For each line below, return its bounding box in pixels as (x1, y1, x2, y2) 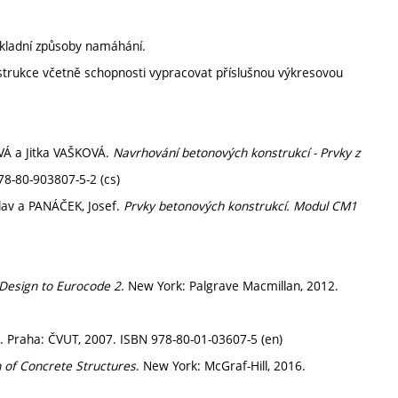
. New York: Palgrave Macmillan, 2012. (121, 277, 338, 294)
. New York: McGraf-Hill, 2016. (136, 357, 306, 374)
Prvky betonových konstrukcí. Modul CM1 (123, 197, 357, 214)
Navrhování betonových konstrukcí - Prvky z (113, 144, 360, 161)
